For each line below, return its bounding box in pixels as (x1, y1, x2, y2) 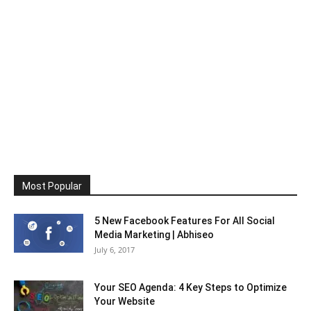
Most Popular (22, 180, 82, 192)
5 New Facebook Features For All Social (94, 215, 275, 227)
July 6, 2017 (94, 244, 135, 255)
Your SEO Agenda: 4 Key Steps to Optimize (94, 282, 287, 294)
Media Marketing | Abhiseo (94, 229, 214, 241)
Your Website (94, 296, 155, 308)
